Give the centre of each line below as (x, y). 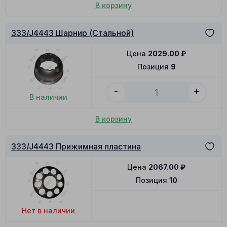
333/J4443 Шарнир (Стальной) (72, 33)
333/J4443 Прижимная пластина (76, 147)
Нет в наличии (49, 210)
